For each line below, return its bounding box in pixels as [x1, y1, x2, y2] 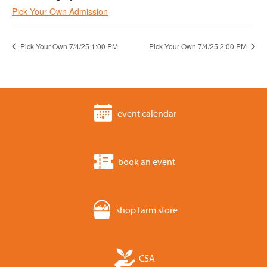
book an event [118, 156, 175, 168]
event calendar [117, 107, 176, 120]
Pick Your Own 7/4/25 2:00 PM [149, 41, 249, 51]
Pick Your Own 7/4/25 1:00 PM [18, 41, 118, 51]
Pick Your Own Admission [12, 5, 108, 17]
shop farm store [116, 204, 178, 216]
